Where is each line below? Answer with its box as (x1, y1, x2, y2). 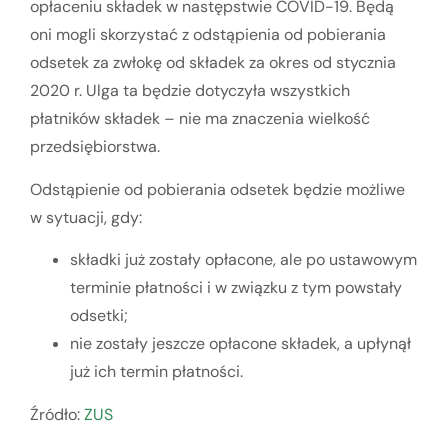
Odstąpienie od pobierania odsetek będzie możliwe (30, 178, 405, 200)
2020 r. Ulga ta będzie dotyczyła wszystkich (30, 80, 350, 102)
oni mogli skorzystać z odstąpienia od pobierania (30, 24, 386, 46)
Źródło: (30, 403, 84, 425)
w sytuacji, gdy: (30, 206, 142, 228)
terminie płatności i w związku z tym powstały (70, 276, 402, 298)
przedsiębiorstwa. (30, 136, 160, 158)
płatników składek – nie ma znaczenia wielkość (30, 108, 370, 130)
